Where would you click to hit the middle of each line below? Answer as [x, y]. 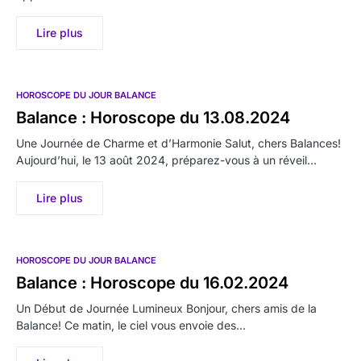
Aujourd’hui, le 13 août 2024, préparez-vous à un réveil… [166, 160]
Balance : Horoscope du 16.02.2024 [152, 282]
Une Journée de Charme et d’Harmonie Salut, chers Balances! [178, 143]
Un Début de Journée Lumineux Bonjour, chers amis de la [166, 308]
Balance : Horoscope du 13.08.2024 [153, 117]
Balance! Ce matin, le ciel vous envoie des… [131, 325]
